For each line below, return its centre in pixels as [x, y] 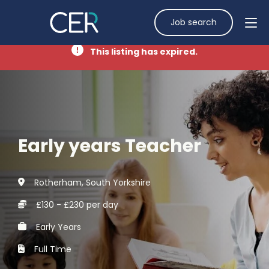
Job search [194, 22]
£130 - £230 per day [77, 204]
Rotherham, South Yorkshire [92, 182]
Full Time [53, 249]
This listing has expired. [143, 51]
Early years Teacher [110, 146]
